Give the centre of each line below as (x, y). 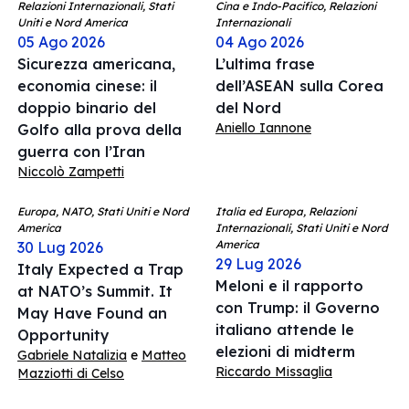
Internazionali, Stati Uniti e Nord (302, 228)
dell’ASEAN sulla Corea (299, 86)
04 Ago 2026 (260, 42)
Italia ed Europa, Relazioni (286, 211)
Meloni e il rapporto (289, 286)
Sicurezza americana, (96, 64)
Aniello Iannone (263, 128)
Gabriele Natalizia (72, 355)
